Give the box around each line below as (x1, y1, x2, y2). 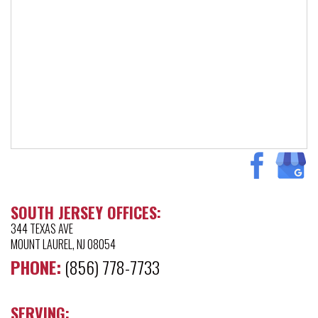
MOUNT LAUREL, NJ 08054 (11, 235, 116, 253)
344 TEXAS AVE (11, 219, 73, 237)
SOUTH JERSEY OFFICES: (11, 200, 161, 224)
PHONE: (11, 253, 61, 280)
